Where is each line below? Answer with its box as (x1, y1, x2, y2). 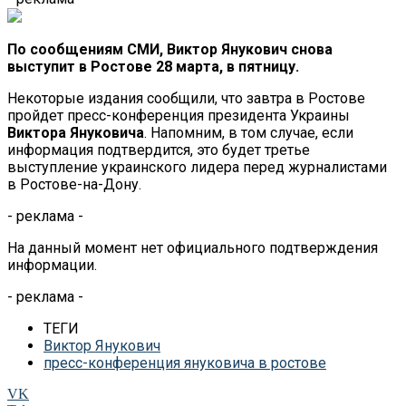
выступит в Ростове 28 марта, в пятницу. (7, 57, 299, 75)
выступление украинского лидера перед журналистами (7, 158, 387, 176)
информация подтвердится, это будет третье (7, 140, 310, 159)
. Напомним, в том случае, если (144, 123, 353, 141)
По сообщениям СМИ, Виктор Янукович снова (7, 40, 333, 58)
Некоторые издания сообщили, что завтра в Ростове (7, 89, 365, 107)
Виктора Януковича (7, 123, 144, 141)
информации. (7, 256, 97, 274)
